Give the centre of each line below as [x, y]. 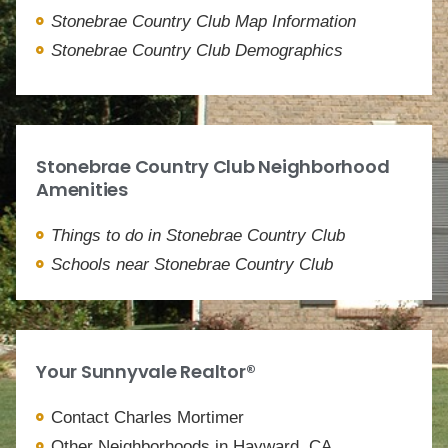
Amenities [82, 189]
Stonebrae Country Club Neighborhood [213, 166]
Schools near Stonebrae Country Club [192, 264]
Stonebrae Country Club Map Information [203, 21]
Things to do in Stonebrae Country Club [198, 235]
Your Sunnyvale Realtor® [146, 371]
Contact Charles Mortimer [147, 417]
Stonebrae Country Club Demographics [197, 50]
